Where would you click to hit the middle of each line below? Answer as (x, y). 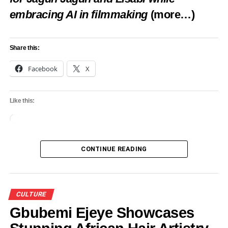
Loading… (35, 120)
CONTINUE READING (114, 149)
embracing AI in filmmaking (79, 14)
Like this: (22, 101)
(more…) (173, 14)
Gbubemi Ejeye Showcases (102, 212)
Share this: (25, 48)
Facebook (42, 68)
